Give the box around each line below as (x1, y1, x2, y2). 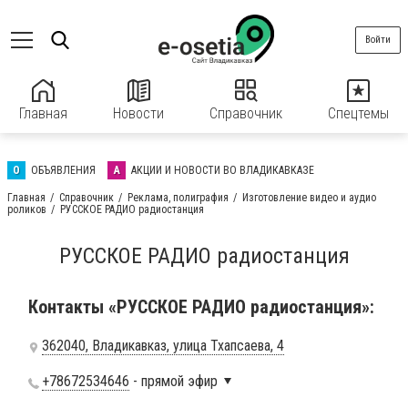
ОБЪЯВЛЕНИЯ (31, 164, 96, 177)
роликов (7, 203, 46, 216)
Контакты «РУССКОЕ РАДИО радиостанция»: (28, 296, 374, 318)
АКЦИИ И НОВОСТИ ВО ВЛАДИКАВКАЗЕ (131, 164, 314, 177)
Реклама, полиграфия (127, 191, 229, 204)
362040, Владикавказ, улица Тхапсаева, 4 (42, 337, 284, 354)
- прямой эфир (129, 372, 221, 390)
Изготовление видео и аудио (242, 191, 376, 204)
